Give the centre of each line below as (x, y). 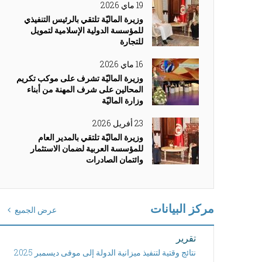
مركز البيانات (182, 208)
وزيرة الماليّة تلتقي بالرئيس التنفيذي (84, 19)
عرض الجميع (36, 210)
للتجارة (132, 41)
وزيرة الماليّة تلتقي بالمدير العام (91, 137)
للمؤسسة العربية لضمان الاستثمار (87, 148)
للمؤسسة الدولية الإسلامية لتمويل (87, 30)
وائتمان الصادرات (115, 159)
